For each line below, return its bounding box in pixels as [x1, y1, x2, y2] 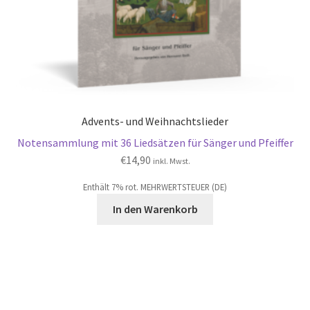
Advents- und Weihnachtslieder [82, 114, 228, 129]
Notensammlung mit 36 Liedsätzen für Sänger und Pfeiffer [17, 135, 293, 149]
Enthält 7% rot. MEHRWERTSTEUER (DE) [83, 181, 227, 192]
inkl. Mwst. [152, 155, 190, 166]
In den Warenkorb [112, 201, 198, 216]
